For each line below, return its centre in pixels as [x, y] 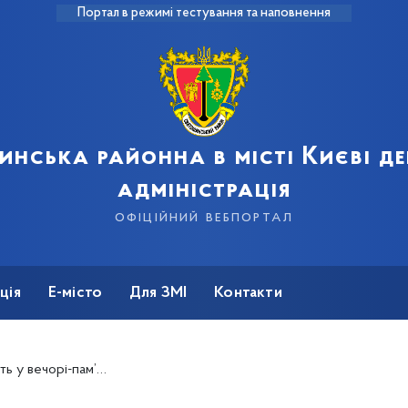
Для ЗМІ [158, 293]
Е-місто [75, 293]
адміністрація [204, 190]
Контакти [248, 293]
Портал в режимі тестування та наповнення [204, 13]
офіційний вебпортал [204, 217]
